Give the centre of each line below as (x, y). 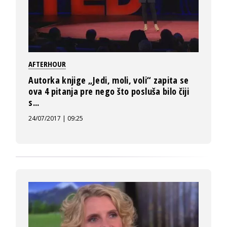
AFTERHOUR (47, 64)
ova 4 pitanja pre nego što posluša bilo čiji (109, 91)
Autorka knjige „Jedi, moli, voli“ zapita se (109, 80)
